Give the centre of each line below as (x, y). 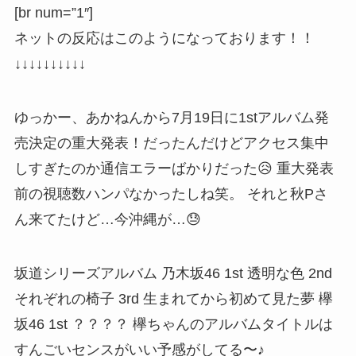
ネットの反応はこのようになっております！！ (164, 39)
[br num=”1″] (53, 13)
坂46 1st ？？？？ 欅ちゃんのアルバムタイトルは (173, 324)
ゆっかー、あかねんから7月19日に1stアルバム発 (171, 118)
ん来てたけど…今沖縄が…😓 (107, 219)
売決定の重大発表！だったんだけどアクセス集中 (171, 143)
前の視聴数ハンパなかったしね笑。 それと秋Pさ (171, 194)
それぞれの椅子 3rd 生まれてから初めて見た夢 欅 (173, 298)
